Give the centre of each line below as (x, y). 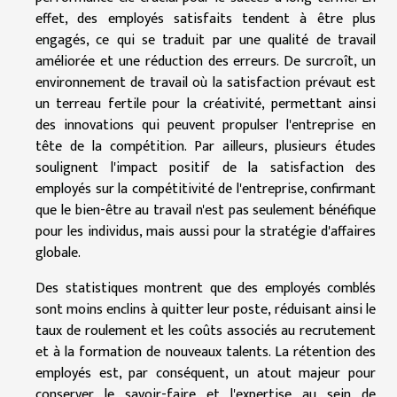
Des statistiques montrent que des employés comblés (206, 288)
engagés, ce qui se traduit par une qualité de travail (206, 40)
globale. (58, 253)
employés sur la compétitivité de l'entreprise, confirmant (206, 189)
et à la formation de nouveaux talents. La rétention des (206, 352)
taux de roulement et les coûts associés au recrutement (206, 331)
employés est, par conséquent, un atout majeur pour (206, 373)
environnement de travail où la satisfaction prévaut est (206, 82)
